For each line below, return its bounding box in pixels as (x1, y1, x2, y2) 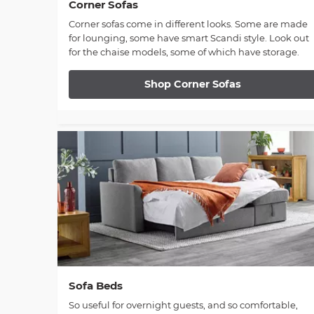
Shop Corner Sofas (144, 78, 242, 91)
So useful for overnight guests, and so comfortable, (69, 299, 298, 310)
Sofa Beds (69, 278, 123, 292)
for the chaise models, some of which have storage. (69, 46, 299, 58)
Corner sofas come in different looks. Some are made (69, 18, 308, 30)
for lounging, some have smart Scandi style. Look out (69, 32, 309, 44)
